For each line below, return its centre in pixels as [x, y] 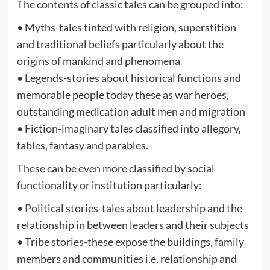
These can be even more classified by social [115, 168]
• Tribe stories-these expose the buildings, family [130, 241]
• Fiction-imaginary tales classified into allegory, [129, 128]
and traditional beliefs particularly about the [120, 44]
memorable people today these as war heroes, [123, 94]
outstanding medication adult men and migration [131, 111]
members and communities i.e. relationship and [127, 258]
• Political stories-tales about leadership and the [129, 208]
